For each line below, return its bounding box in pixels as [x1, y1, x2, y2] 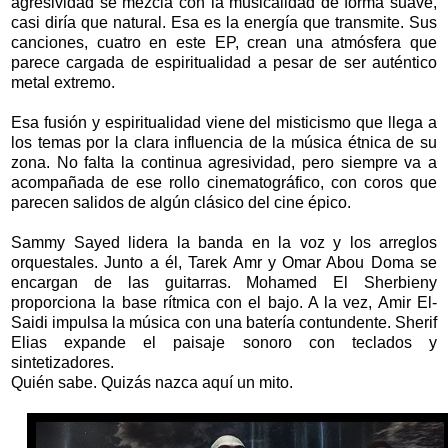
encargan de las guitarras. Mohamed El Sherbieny [11, 274, 437, 292]
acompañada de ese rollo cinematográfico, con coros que [11, 174, 437, 192]
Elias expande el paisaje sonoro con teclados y [11, 334, 437, 352]
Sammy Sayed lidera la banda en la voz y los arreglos [11, 234, 437, 252]
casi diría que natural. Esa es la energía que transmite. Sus [11, 14, 437, 32]
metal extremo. [11, 74, 119, 92]
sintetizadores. [11, 354, 118, 372]
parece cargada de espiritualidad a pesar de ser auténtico [11, 54, 437, 72]
